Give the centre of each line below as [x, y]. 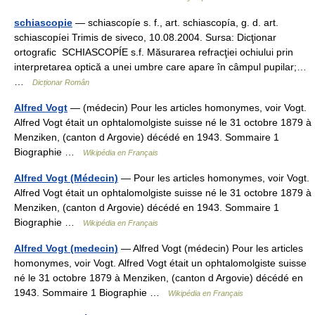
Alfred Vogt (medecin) [66, 248]
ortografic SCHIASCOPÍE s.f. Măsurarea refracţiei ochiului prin [154, 52]
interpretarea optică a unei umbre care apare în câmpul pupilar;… [160, 67]
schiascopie [43, 22]
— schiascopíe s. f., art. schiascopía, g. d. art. [175, 22]
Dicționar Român [61, 82]
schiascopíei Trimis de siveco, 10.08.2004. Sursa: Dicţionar [145, 37]
